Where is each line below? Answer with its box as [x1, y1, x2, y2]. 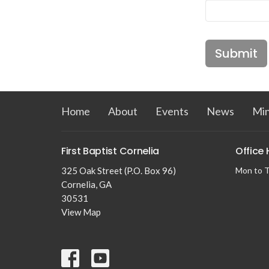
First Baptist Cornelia [61, 144, 159, 158]
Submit [215, 44, 258, 62]
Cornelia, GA [61, 179, 112, 190]
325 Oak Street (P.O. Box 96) [61, 165, 176, 177]
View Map [61, 207, 101, 218]
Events [156, 104, 189, 118]
